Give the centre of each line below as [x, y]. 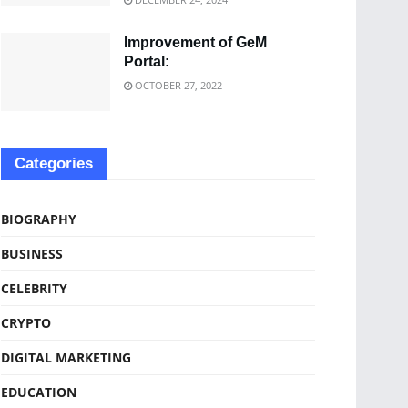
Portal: [148, 61]
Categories [54, 163]
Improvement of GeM [195, 42]
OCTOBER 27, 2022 [177, 85]
